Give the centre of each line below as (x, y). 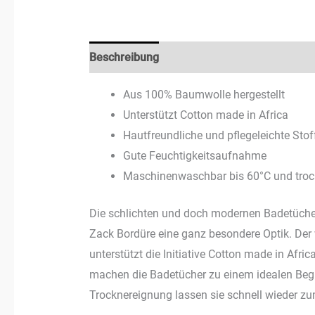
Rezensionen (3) (214, 57)
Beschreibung (124, 57)
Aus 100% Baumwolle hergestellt (204, 94)
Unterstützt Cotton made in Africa (205, 115)
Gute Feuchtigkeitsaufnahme (194, 155)
